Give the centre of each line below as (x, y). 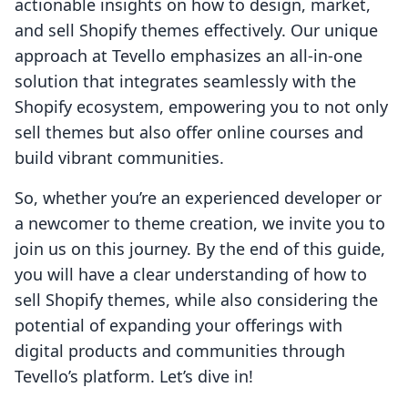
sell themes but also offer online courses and (189, 133)
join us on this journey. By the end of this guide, (200, 249)
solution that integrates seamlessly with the (185, 82)
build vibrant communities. (119, 158)
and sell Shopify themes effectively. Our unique (196, 31)
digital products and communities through (180, 351)
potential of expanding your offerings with (178, 326)
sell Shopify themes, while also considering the (196, 300)
